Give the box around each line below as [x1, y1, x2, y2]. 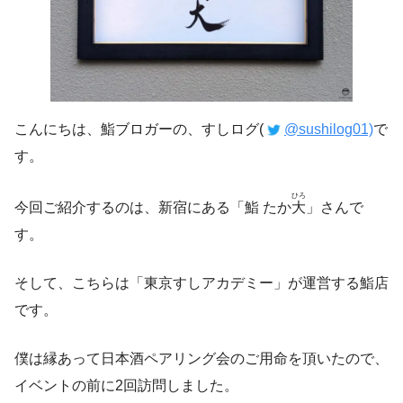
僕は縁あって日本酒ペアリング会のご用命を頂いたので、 [14, 350, 389, 366]
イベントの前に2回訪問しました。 [14, 377, 238, 393]
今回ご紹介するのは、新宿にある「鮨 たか [14, 199, 291, 215]
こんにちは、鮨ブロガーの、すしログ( [14, 121, 264, 137]
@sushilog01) [284, 121, 373, 137]
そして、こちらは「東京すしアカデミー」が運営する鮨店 [14, 274, 389, 291]
